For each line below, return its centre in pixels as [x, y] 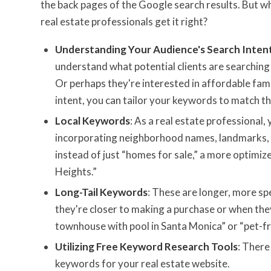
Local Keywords [93, 120]
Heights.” [76, 171]
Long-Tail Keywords [101, 192]
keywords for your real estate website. [142, 263]
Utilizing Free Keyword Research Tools [146, 246]
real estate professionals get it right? [124, 22]
